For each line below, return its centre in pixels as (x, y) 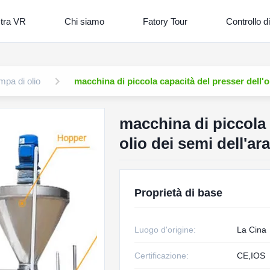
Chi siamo (84, 21)
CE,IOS (251, 256)
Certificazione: (161, 256)
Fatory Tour (165, 21)
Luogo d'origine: (165, 230)
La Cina (251, 230)
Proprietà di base (178, 193)
